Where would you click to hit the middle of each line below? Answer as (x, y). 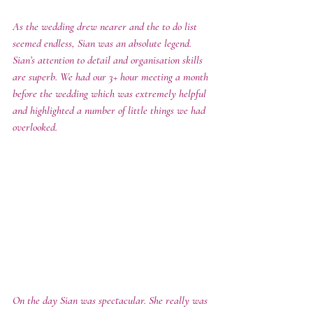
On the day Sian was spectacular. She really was (111, 300)
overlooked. (36, 127)
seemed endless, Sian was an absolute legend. (105, 43)
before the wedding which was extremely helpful (111, 94)
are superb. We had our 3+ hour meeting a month (112, 77)
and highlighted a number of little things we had (110, 110)
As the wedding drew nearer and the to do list (106, 27)
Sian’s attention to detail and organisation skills (109, 60)
